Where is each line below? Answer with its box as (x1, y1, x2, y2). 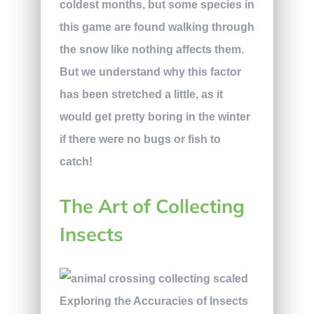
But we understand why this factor (59, 66, 241, 78)
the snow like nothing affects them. (59, 43, 244, 56)
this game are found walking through (59, 21, 254, 34)
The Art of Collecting (59, 194, 245, 219)
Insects (59, 222, 123, 247)
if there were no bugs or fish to (59, 133, 221, 146)
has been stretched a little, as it (59, 88, 223, 101)
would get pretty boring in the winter (59, 111, 250, 123)
